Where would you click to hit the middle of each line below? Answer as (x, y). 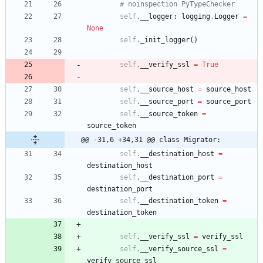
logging (196, 16)
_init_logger (165, 40)
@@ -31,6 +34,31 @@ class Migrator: (151, 139)
